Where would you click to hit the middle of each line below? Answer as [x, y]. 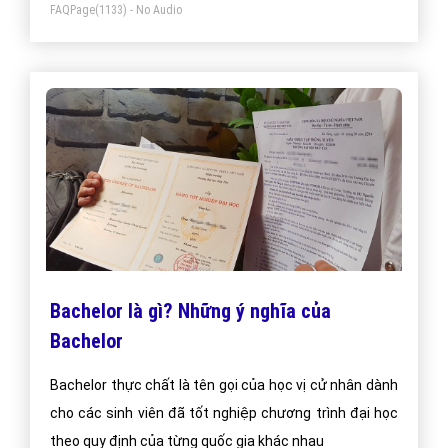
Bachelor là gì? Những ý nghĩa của [190, 310]
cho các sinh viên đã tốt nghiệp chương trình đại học [224, 412]
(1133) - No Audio [138, 9]
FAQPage [72, 9]
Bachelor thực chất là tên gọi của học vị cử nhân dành [224, 384]
